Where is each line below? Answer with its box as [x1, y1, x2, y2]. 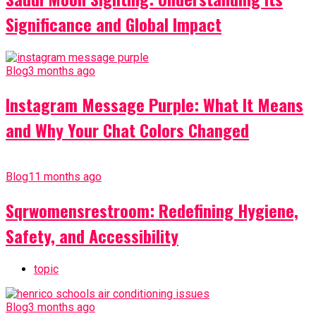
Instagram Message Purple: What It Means [6, 91, 303, 117]
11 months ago [28, 169, 102, 183]
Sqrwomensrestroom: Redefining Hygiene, [6, 197, 298, 223]
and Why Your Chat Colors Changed [6, 116, 249, 142]
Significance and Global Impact [6, 11, 221, 37]
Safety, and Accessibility [6, 222, 178, 248]
